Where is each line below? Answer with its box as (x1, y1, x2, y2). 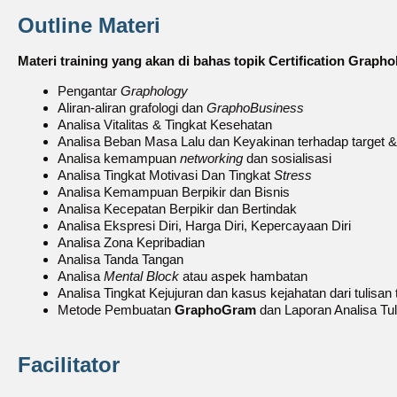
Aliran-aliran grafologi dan (58, 100, 206, 115)
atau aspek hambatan (179, 269, 307, 284)
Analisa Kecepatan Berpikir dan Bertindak (58, 201, 297, 216)
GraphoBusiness (206, 100, 304, 115)
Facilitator (18, 352, 120, 377)
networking (180, 151, 243, 166)
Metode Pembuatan (58, 302, 175, 317)
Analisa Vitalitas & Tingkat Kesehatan (58, 117, 272, 132)
